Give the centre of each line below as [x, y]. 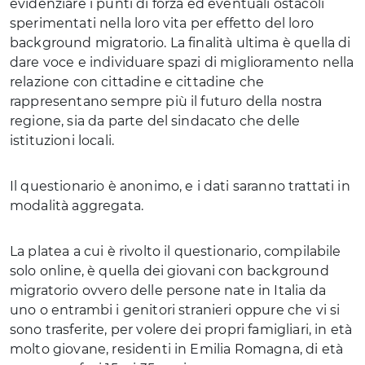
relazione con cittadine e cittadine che [137, 82]
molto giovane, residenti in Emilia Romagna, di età [177, 349]
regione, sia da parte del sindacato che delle [155, 121]
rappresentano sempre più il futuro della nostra [166, 101]
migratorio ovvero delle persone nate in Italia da [168, 290]
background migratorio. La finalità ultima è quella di [180, 43]
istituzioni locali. [62, 141]
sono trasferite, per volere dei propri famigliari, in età [181, 330]
